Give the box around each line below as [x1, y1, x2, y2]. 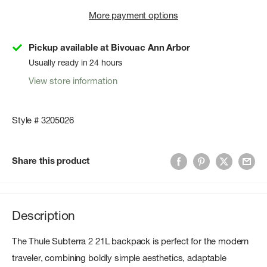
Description [12, 207, 76, 223]
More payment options [89, 10, 178, 21]
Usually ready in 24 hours [29, 57, 123, 69]
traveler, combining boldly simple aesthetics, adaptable [12, 252, 226, 264]
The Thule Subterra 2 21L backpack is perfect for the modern [12, 235, 249, 247]
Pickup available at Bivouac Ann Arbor [29, 42, 190, 54]
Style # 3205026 [12, 114, 74, 126]
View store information [29, 75, 117, 87]
